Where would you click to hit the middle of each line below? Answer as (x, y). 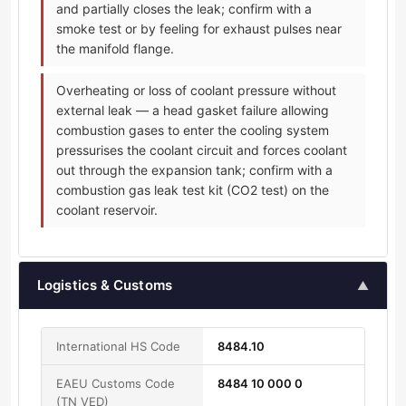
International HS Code (118, 347)
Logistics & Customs (105, 285)
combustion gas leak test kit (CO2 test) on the (193, 190)
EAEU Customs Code (116, 384)
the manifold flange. (115, 49)
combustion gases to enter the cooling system (193, 130)
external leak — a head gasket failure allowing (193, 111)
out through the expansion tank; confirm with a (194, 170)
